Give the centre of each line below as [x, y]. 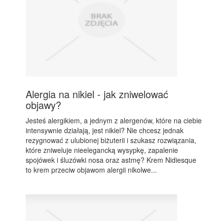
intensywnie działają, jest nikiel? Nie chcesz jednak [105, 130]
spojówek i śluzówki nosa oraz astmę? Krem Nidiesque [111, 160]
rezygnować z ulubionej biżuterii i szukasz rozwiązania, [111, 140]
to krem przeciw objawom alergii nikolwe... [92, 170]
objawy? [44, 105]
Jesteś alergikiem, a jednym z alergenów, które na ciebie [114, 120]
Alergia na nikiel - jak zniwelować [97, 94]
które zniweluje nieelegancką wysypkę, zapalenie [102, 150]
